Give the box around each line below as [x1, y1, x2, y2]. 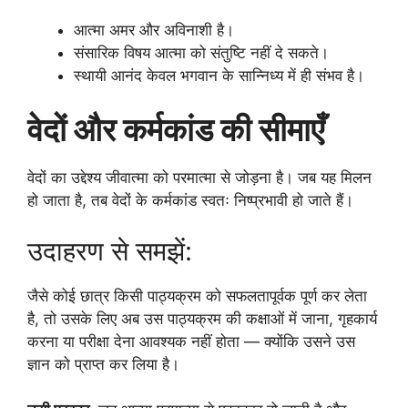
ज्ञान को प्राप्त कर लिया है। [27, 354, 179, 373]
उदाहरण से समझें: [27, 234, 192, 267]
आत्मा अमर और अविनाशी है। [74, 20, 234, 39]
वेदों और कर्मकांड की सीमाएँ [27, 110, 324, 149]
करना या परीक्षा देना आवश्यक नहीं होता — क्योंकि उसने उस [27, 331, 355, 351]
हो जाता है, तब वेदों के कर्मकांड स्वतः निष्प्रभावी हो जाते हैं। [27, 191, 353, 210]
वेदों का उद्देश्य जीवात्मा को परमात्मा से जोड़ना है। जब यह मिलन [27, 168, 372, 188]
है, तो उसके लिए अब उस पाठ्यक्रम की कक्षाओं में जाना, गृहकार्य [27, 309, 377, 328]
